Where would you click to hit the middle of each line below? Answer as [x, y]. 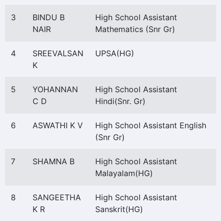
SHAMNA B [54, 161]
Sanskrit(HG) [119, 209]
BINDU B [49, 17]
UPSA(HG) [115, 53]
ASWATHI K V [58, 125]
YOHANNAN [55, 89]
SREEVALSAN [58, 53]
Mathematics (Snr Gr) [135, 29]
